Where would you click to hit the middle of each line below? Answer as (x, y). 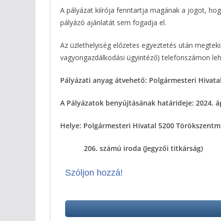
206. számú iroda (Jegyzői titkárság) (131, 148)
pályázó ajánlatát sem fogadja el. (113, 22)
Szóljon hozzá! (94, 172)
